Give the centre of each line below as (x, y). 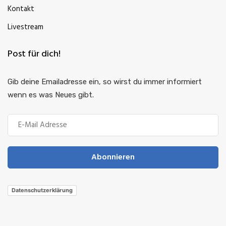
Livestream (25, 27)
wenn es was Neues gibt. (51, 95)
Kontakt (21, 9)
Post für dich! (34, 54)
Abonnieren (113, 157)
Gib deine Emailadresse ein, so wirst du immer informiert (105, 81)
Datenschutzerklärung (42, 190)
